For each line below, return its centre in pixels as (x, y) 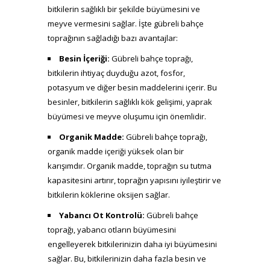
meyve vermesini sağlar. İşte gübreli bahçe (126, 24)
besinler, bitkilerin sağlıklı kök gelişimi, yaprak (130, 102)
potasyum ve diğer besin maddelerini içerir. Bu (132, 87)
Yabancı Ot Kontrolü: (102, 215)
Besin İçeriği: (84, 58)
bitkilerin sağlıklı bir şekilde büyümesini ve (124, 9)
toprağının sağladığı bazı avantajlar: (113, 38)
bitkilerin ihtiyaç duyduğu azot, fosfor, (116, 73)
